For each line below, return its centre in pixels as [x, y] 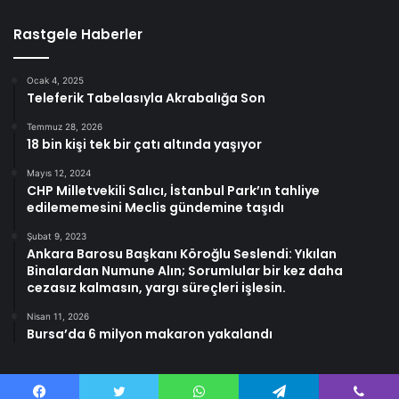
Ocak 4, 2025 [55, 80]
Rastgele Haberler [78, 34]
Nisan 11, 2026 [58, 316]
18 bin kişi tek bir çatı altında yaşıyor [144, 144]
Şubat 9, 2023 [57, 236]
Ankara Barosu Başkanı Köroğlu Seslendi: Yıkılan [182, 253]
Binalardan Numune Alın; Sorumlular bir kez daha [185, 270]
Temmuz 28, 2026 [65, 126]
